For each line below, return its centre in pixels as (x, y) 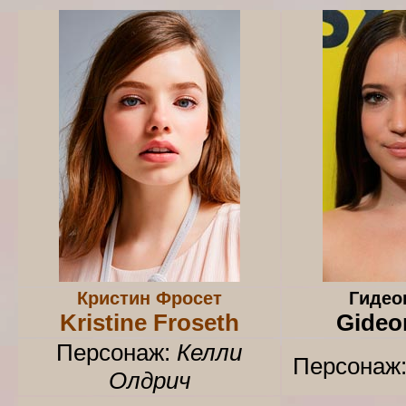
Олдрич (149, 381)
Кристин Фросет (149, 298)
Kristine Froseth (149, 323)
